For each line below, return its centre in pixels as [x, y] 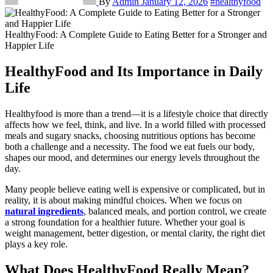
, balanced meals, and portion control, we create [175, 211]
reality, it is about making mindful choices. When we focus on [123, 200]
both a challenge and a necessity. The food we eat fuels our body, [130, 146]
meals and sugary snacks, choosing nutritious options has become [130, 135]
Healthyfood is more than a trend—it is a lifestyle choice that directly [9, 113]
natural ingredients [44, 211]
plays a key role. [36, 244]
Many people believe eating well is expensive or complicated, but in [135, 189]
